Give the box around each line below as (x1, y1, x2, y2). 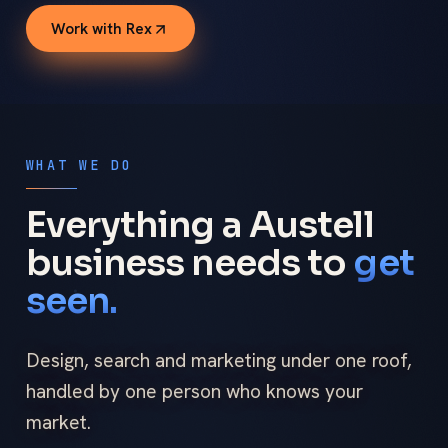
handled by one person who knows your (25, 379, 363, 404)
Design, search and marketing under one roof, (25, 348, 412, 373)
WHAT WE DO (25, 155, 133, 174)
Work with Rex (51, 19, 152, 39)
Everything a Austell (25, 201, 374, 247)
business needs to (25, 239, 347, 285)
